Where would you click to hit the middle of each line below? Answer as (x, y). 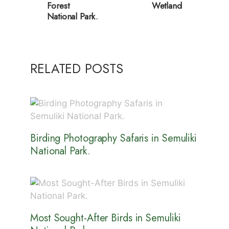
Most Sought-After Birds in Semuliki (106, 218)
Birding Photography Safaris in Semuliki (114, 138)
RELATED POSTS (77, 68)
